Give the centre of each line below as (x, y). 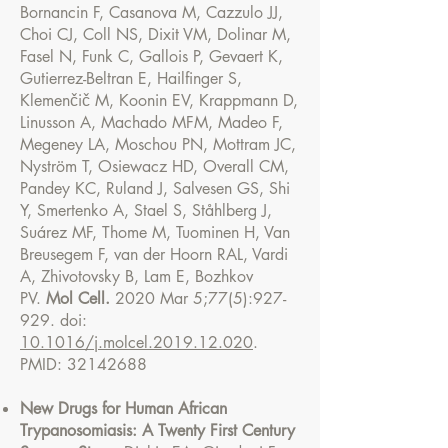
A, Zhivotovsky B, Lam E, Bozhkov (136, 276)
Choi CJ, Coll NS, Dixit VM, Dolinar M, (155, 34)
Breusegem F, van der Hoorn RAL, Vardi (154, 254)
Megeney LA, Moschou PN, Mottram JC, (158, 144)
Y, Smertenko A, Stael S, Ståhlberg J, (146, 210)
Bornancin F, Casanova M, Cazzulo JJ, (151, 12)
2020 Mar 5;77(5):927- (198, 298)
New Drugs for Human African (123, 408)
